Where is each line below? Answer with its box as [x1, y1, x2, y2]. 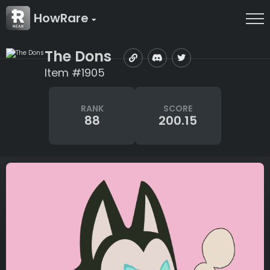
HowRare [34, 10, 92, 27]
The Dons [45, 46, 111, 66]
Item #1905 [45, 65, 105, 80]
